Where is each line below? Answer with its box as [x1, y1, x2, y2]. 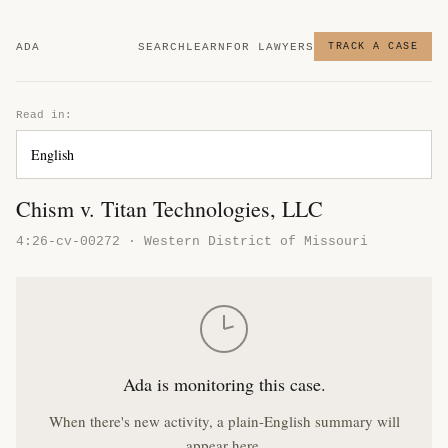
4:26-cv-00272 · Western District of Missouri [16, 234, 368, 249]
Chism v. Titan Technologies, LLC [16, 194, 323, 223]
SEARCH [138, 40, 186, 53]
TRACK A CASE [328, 41, 418, 52]
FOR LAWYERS [226, 40, 314, 53]
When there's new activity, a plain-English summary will [48, 411, 400, 431]
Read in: [16, 109, 72, 121]
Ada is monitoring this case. [122, 372, 326, 396]
